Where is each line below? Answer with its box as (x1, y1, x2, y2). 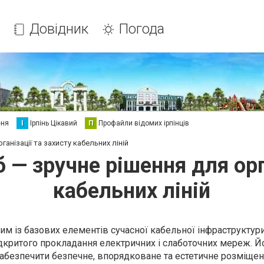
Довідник (29, 21, 89, 37)
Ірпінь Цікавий (30, 119, 77, 127)
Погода (119, 21, 165, 37)
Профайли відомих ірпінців (98, 119, 189, 127)
